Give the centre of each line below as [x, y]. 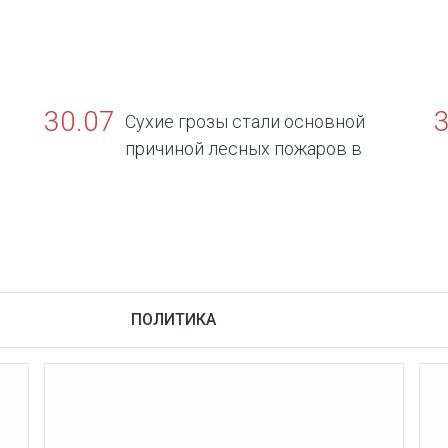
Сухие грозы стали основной [245, 121]
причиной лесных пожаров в [243, 148]
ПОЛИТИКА [173, 319]
